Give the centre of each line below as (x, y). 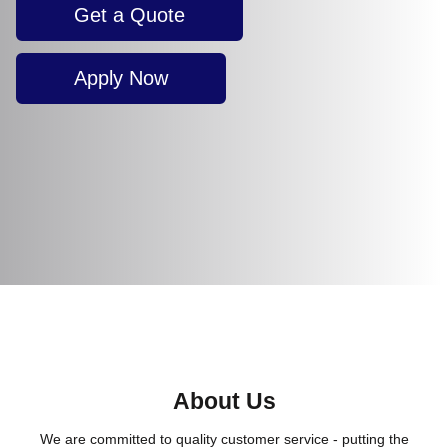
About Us (224, 402)
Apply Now (121, 77)
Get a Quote (129, 14)
